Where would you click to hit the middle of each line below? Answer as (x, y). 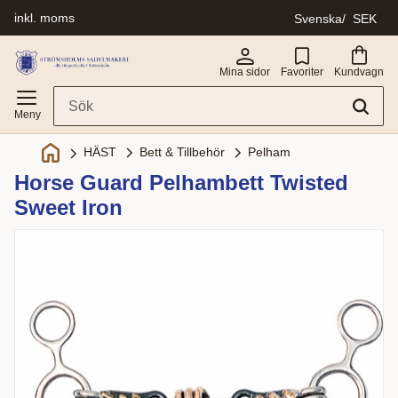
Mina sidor (245, 72)
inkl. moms (44, 18)
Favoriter (302, 72)
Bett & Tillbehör (182, 151)
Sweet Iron (68, 207)
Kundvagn (359, 72)
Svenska (318, 18)
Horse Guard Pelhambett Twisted (181, 183)
